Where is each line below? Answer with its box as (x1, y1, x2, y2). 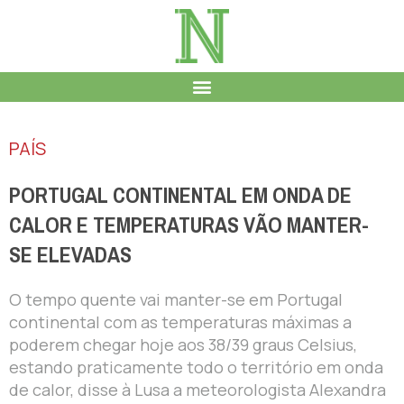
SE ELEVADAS (9, 234, 132, 275)
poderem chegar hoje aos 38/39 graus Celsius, (9, 333, 357, 355)
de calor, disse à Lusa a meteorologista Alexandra (9, 378, 386, 400)
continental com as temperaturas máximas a (9, 310, 352, 333)
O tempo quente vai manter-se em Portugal (9, 288, 343, 310)
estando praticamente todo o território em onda (9, 355, 383, 378)
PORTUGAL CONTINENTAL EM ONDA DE (9, 175, 352, 216)
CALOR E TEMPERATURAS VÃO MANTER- (9, 205, 369, 245)
